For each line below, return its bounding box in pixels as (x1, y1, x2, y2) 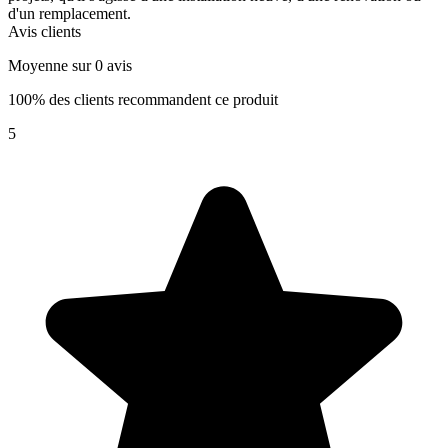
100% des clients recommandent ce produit (49, 90, 278, 108)
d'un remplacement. (8, 4, 131, 22)
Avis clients (8, 22, 81, 40)
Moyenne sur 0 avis (8, 56, 132, 74)
